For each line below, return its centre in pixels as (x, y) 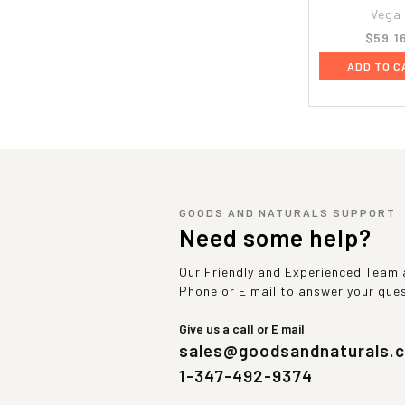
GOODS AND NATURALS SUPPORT (287, 212)
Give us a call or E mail (242, 328)
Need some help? (275, 237)
